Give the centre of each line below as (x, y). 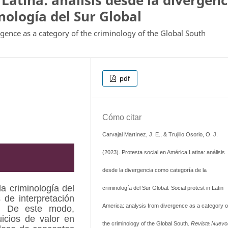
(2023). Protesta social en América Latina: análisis (163, 152)
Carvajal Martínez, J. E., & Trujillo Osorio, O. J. (160, 134)
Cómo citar (122, 117)
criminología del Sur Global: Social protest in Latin (163, 188)
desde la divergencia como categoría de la (154, 170)
